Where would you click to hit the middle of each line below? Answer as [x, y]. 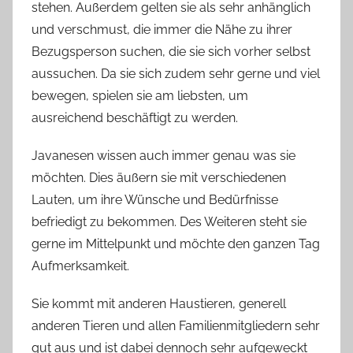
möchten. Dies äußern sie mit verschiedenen [159, 178]
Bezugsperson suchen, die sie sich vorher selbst [171, 52]
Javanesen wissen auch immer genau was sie [163, 156]
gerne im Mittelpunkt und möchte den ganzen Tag [176, 244]
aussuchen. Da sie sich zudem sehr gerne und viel [176, 74]
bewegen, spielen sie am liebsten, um [140, 96]
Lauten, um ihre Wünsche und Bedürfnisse [155, 200]
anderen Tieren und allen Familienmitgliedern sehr [176, 326]
